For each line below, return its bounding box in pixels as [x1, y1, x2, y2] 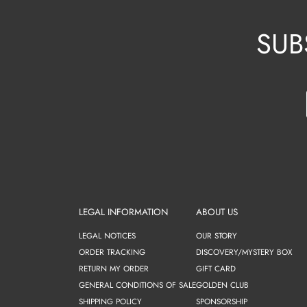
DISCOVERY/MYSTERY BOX [196, 246, 293, 258]
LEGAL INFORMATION [79, 206, 169, 219]
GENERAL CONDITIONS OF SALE [79, 279, 197, 291]
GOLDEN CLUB [196, 279, 249, 291]
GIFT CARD [196, 262, 236, 275]
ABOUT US [196, 206, 238, 219]
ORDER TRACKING [79, 246, 146, 258]
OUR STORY [196, 230, 238, 242]
